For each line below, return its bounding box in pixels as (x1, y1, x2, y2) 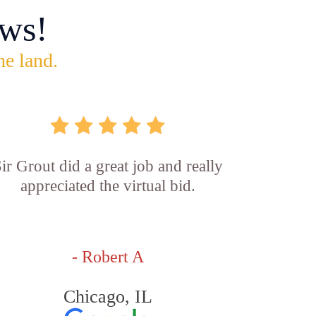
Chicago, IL (63, 286, 152, 307)
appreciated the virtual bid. (20, 177, 195, 195)
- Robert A (71, 248, 144, 266)
